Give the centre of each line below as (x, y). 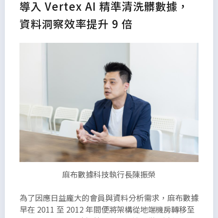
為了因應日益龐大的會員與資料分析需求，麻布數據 (109, 197)
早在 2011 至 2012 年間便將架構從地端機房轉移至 (107, 209)
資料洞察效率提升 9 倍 (76, 23)
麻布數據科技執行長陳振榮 (109, 174)
